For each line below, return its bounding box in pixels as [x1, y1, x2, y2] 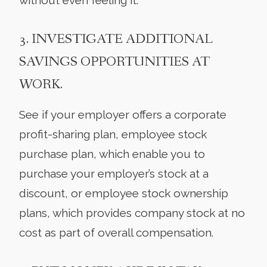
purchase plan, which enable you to [19, 147, 205, 160]
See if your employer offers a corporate [19, 107, 226, 121]
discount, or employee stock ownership [19, 186, 228, 200]
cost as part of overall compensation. [19, 225, 213, 239]
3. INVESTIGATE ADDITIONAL [19, 30, 213, 48]
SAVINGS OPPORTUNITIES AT [19, 52, 210, 71]
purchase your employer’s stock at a [19, 166, 209, 180]
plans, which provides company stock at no [19, 206, 245, 219]
